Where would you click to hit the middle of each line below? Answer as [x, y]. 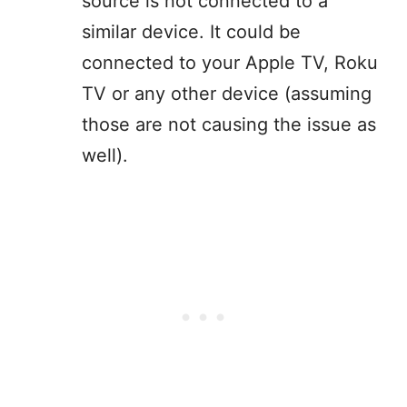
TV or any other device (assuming [227, 94]
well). [108, 156]
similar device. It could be [191, 32]
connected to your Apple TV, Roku [230, 63]
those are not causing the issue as [229, 125]
